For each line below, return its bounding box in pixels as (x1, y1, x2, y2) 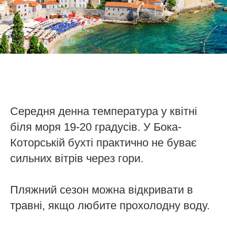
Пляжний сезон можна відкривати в (10, 183, 193, 197)
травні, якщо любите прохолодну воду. (10, 199, 210, 212)
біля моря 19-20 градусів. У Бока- (10, 121, 181, 134)
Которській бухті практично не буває (10, 136, 197, 149)
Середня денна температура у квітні (10, 105, 197, 118)
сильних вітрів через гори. (10, 152, 143, 165)
